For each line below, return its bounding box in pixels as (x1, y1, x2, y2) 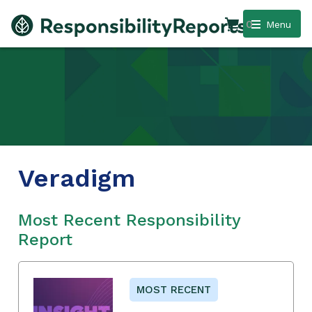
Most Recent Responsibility (18, 210, 240, 230)
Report (18, 229, 72, 249)
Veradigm (18, 163, 135, 193)
